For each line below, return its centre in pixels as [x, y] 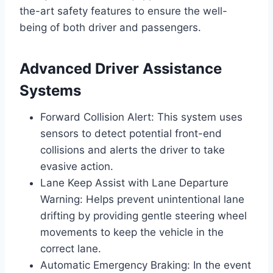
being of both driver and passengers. [110, 28]
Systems [50, 91]
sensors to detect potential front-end [131, 134]
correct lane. [71, 249]
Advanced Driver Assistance [121, 69]
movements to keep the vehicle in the [132, 232]
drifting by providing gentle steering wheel [144, 216]
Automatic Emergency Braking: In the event [146, 265]
